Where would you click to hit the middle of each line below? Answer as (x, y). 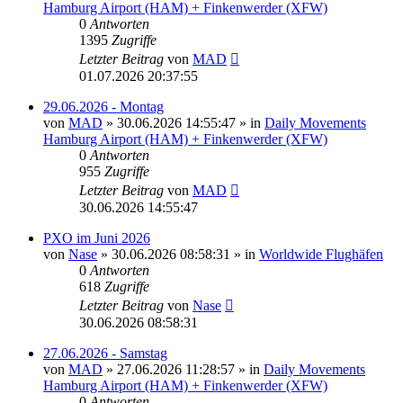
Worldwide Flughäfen (321, 254)
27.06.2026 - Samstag (105, 353)
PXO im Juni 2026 (97, 237)
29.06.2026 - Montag (103, 106)
